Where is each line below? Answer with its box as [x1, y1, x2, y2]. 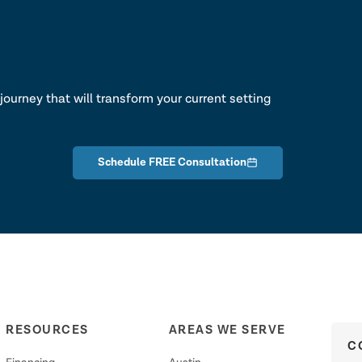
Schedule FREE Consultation [98, 154, 246, 170]
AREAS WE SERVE [168, 322, 286, 338]
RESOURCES [6, 322, 89, 338]
